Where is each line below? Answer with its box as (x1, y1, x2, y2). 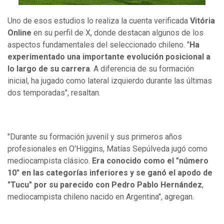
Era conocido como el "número (92, 155, 208, 165)
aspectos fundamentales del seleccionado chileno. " (7, 39, 189, 49)
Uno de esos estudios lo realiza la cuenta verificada (7, 15, 190, 25)
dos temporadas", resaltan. (7, 87, 100, 97)
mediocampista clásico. (7, 155, 92, 165)
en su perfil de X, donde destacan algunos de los (31, 27, 203, 37)
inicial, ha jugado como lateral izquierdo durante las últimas (7, 75, 212, 85)
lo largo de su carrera (7, 63, 90, 73)
